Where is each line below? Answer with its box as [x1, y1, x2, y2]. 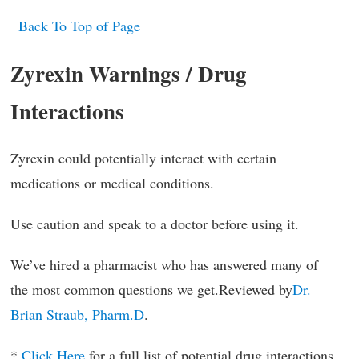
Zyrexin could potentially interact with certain [10, 148, 276, 168]
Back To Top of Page [18, 16, 140, 36]
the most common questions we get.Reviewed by [10, 280, 292, 300]
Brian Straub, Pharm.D [10, 305, 144, 325]
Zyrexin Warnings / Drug [10, 58, 247, 90]
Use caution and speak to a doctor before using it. [10, 214, 299, 234]
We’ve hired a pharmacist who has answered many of [10, 255, 318, 275]
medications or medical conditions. [10, 173, 214, 193]
